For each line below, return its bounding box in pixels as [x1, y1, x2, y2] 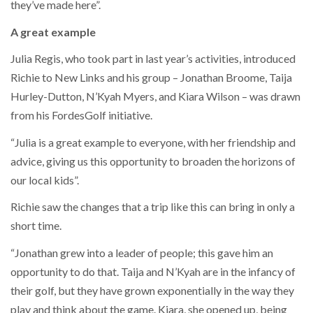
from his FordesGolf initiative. [10, 108, 152, 122]
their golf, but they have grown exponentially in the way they [10, 283, 294, 297]
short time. [10, 219, 61, 233]
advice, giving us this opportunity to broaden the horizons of [10, 154, 296, 168]
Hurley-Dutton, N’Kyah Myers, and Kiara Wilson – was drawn [10, 89, 300, 103]
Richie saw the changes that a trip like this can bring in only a [10, 200, 295, 214]
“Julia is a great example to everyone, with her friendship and [10, 135, 296, 149]
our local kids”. [10, 173, 79, 187]
